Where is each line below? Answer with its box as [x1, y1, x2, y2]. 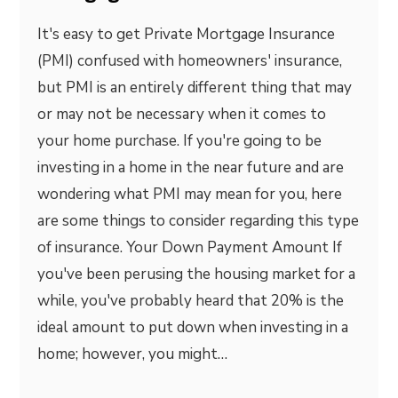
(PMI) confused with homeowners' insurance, [37, 51, 343, 71]
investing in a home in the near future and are [37, 157, 345, 178]
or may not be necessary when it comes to [37, 104, 327, 124]
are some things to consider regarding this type [37, 211, 360, 231]
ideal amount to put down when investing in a [37, 317, 349, 338]
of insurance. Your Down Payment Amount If [37, 237, 343, 258]
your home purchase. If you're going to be [37, 131, 322, 151]
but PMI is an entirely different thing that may [37, 77, 353, 98]
